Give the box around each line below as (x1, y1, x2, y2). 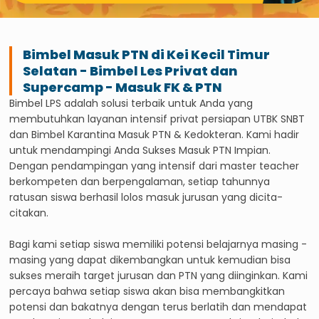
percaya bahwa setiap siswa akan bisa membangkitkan (9, 283, 286, 298)
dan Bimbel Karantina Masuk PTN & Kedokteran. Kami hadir (9, 127, 300, 142)
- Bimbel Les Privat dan (78, 61, 239, 80)
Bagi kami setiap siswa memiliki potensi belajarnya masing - (9, 236, 308, 251)
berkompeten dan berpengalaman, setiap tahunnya (9, 174, 271, 189)
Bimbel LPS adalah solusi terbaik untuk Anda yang (9, 95, 253, 110)
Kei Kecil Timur (167, 45, 271, 63)
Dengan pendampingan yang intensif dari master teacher (9, 158, 300, 173)
